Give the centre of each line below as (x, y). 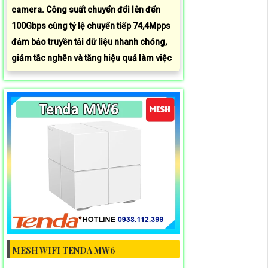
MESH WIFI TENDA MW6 (64, 251)
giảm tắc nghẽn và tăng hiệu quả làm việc (92, 58)
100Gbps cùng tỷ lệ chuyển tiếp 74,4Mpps (91, 26)
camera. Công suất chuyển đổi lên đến (86, 10)
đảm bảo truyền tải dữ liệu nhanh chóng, (89, 42)
